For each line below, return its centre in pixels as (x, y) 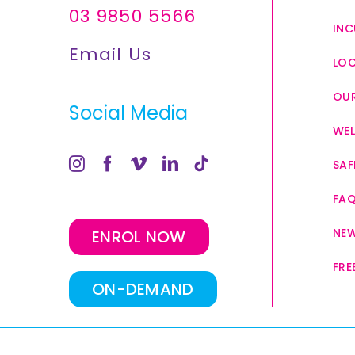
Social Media (128, 113)
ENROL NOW (139, 237)
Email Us (110, 54)
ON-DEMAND (143, 289)
